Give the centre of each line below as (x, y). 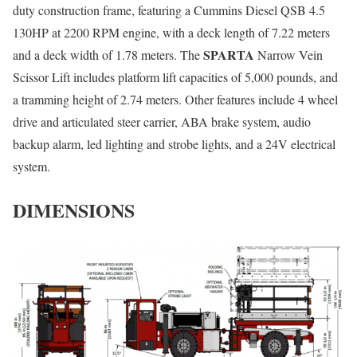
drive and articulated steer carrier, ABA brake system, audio (162, 122)
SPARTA (229, 55)
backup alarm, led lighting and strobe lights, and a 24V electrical (174, 144)
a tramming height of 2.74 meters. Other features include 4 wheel (175, 100)
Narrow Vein (288, 55)
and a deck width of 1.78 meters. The (108, 55)
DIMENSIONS (74, 210)
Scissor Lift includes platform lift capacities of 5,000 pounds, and (175, 77)
